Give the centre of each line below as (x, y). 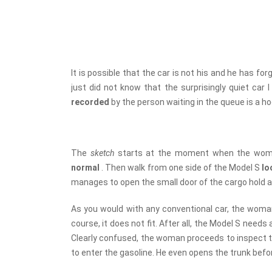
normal (87, 168)
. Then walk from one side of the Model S (182, 168)
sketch (104, 153)
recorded (91, 102)
